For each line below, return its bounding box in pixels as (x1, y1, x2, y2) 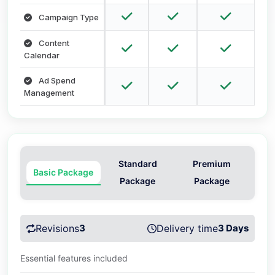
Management (24, 88, 74, 98)
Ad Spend (37, 76, 76, 86)
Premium (192, 158, 231, 169)
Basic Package (33, 167, 94, 178)
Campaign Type (37, 12, 99, 23)
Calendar (24, 50, 60, 61)
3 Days (218, 222, 249, 234)
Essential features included (20, 253, 128, 264)
